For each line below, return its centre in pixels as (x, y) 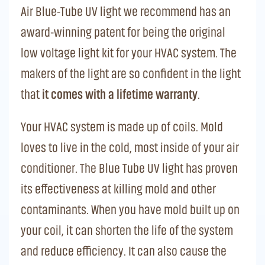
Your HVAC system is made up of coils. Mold (122, 127)
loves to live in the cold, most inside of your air (130, 147)
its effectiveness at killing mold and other (118, 189)
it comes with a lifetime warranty (120, 94)
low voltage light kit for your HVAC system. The (129, 53)
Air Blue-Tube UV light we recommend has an (126, 11)
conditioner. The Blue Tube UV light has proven (129, 168)
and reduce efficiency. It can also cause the (124, 251)
